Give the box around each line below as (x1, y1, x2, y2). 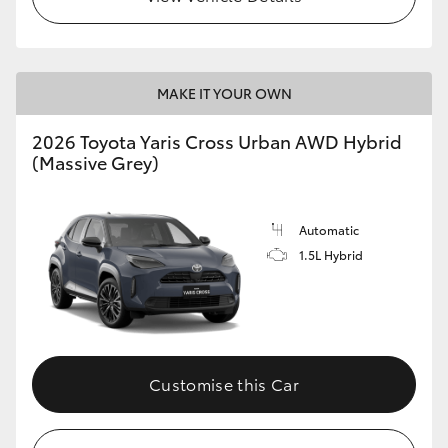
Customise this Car (149, 372, 299, 396)
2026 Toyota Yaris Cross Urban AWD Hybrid (32, 128, 402, 155)
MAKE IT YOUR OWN (156, 83, 292, 104)
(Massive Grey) (32, 149, 159, 176)
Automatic (299, 221, 359, 239)
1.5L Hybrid (299, 246, 363, 264)
